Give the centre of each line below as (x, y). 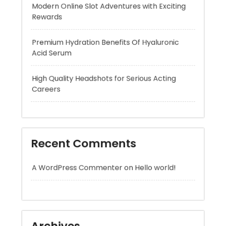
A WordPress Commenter (73, 130)
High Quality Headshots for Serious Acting (103, 30)
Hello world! (161, 130)
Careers (38, 42)
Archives (48, 195)
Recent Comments (80, 103)
